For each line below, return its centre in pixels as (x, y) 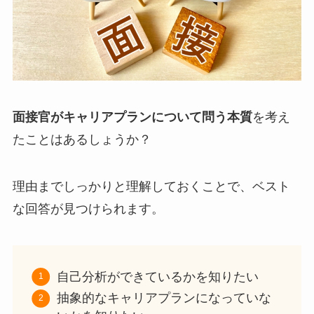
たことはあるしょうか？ (82, 139)
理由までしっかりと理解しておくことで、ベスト (151, 187)
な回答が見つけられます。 (88, 209)
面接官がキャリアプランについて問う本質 (132, 117)
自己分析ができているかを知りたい (157, 277)
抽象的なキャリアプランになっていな (164, 298)
